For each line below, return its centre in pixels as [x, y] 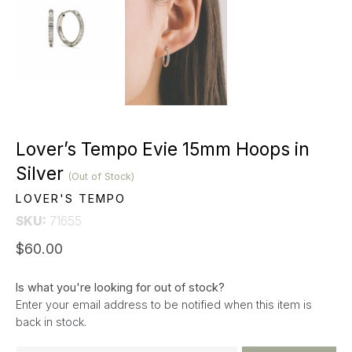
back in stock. [51, 322]
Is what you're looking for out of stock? [120, 288]
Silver [42, 174]
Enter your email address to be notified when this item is [164, 305]
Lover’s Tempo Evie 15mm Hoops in [163, 149]
